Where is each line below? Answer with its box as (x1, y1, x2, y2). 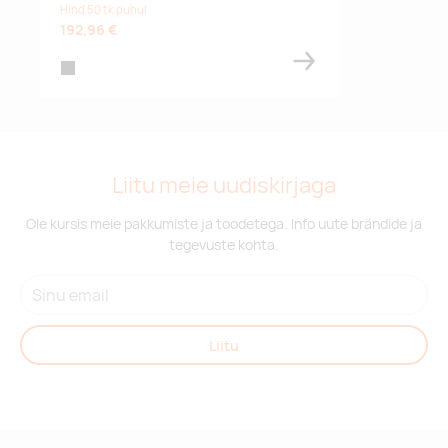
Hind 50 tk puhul (60, 2, 147, 18)
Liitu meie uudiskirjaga (112, 170, 336, 201)
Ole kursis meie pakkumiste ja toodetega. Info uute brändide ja (26, 214, 422, 234)
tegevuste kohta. (169, 235, 279, 255)
